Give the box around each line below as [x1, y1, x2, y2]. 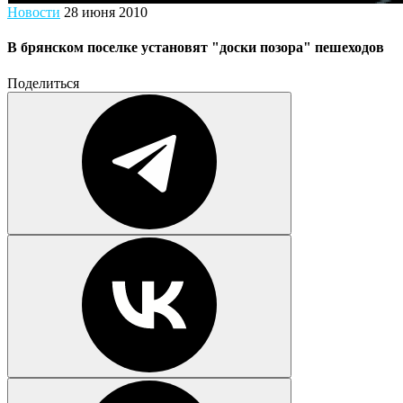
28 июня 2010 [64, 4, 148, 20]
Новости [7, 4, 60, 20]
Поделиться [7, 75, 79, 91]
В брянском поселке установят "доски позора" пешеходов [7, 40, 384, 56]
